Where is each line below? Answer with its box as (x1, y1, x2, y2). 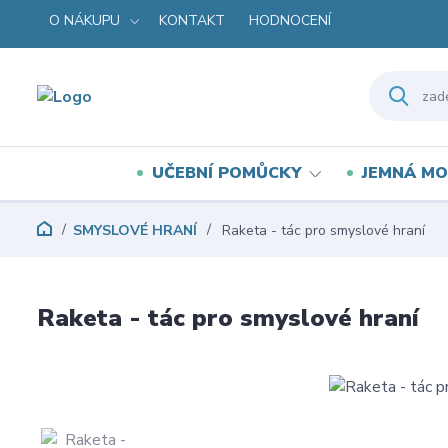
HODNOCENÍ (249, 11, 331, 30)
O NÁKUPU (49, 11, 120, 30)
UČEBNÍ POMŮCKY (151, 162, 302, 184)
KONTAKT (159, 11, 225, 30)
